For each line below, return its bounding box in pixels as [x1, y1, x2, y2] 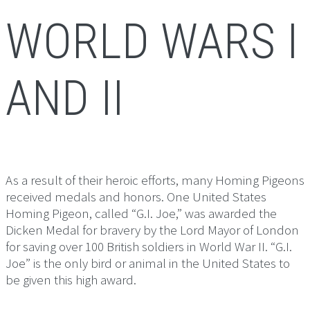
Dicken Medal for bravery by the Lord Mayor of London [6, 221, 299, 239]
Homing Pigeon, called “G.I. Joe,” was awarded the [6, 205, 277, 222]
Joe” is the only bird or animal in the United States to [6, 255, 290, 272]
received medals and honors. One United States [6, 188, 266, 206]
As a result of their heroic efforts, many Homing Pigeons [6, 172, 304, 189]
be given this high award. [6, 271, 136, 289]
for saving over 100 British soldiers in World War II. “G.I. [6, 238, 292, 255]
